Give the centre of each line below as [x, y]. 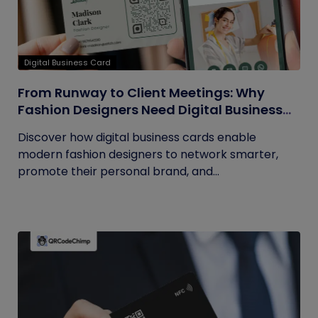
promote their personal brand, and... [119, 171]
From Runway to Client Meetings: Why [141, 93]
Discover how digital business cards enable [137, 137]
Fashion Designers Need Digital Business [150, 110]
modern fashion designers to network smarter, [148, 154]
